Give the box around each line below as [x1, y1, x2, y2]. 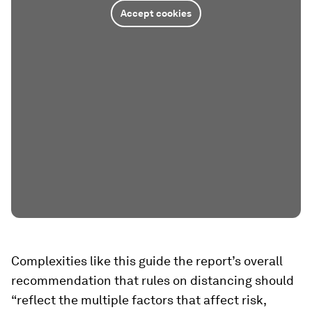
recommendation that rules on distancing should [11, 272, 294, 288]
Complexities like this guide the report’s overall [11, 253, 283, 268]
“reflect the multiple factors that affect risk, [11, 292, 266, 307]
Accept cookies [120, 8, 192, 19]
